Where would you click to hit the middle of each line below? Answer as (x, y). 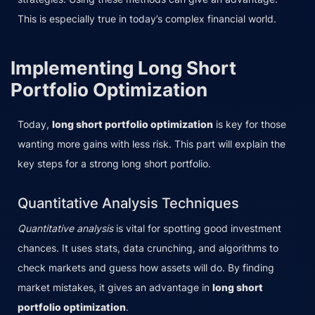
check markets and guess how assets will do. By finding (146, 267)
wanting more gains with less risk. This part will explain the (152, 143)
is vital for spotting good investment (197, 228)
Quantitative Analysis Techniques (128, 203)
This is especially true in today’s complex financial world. (147, 18)
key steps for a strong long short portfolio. (114, 163)
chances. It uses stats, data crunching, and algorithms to (148, 247)
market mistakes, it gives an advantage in (115, 287)
